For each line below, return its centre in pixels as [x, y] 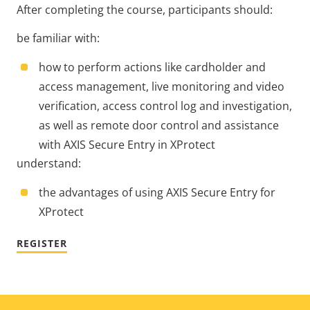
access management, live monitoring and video [162, 86]
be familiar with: [58, 38]
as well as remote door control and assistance [159, 125]
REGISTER [42, 243]
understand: [49, 163]
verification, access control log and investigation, [165, 106]
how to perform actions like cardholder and [152, 67]
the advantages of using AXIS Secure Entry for [157, 192]
